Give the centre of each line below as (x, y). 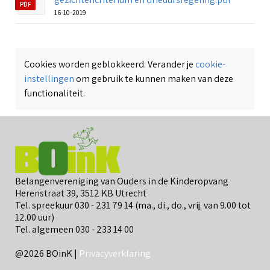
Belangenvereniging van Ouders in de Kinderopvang (122, 181)
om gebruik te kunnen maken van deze (154, 79)
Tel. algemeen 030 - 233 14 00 (74, 229)
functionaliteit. (55, 93)
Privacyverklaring (115, 253)
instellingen (49, 79)
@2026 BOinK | (47, 253)
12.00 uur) (35, 217)
